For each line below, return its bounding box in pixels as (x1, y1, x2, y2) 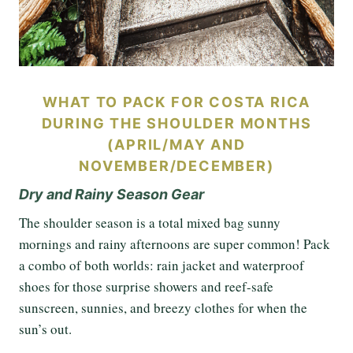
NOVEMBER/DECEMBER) (79, 157, 274, 174)
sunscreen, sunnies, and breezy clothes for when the (19, 298, 307, 317)
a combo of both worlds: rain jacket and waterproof (19, 255, 304, 274)
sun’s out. (19, 319, 72, 338)
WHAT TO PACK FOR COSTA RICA (42, 93, 311, 110)
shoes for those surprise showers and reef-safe (19, 277, 273, 295)
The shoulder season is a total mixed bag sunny (19, 213, 281, 232)
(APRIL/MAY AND (107, 136, 246, 153)
